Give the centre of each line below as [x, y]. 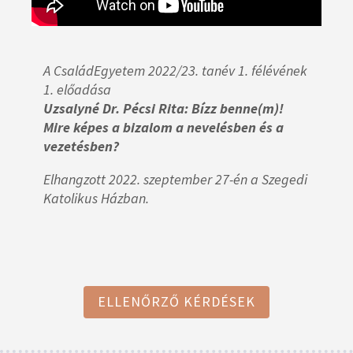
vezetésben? [81, 147]
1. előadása [77, 90]
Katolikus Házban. [96, 199]
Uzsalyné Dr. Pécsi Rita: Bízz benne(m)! [163, 109]
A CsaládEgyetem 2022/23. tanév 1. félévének [175, 71]
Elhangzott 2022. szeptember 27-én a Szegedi [175, 180]
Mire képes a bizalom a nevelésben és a [163, 128]
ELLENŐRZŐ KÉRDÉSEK [176, 302]
